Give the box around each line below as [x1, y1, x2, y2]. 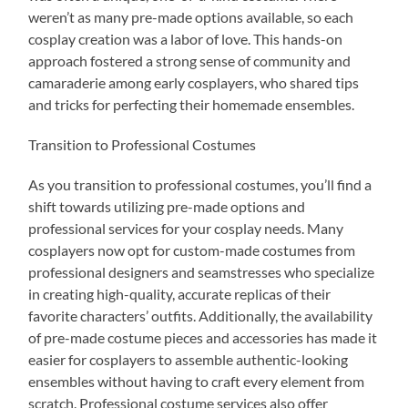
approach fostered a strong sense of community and [28, 51, 352, 69]
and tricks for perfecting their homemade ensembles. [28, 95, 355, 113]
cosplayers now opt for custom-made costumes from [28, 240, 356, 259]
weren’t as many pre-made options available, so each [28, 7, 354, 25]
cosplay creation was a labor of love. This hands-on [28, 29, 343, 47]
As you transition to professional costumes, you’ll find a [28, 175, 372, 193]
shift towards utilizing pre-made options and [28, 197, 306, 215]
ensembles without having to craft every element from [28, 372, 365, 390]
